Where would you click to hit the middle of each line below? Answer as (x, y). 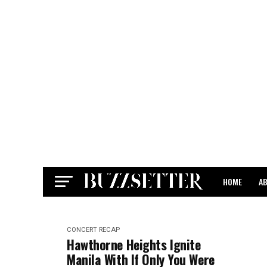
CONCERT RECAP (93, 230)
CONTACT (239, 213)
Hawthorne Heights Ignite (134, 244)
